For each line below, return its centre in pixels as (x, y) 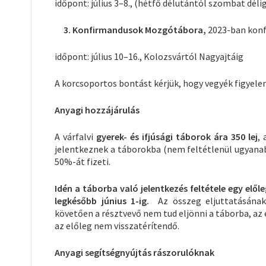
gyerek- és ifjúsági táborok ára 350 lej (177, 136)
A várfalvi (75, 136)
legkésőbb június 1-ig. (107, 200)
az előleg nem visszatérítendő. (117, 225)
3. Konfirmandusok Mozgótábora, (131, 29)
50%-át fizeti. (83, 161)
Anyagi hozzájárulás (97, 110)
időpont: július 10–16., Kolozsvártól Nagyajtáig (149, 56)
